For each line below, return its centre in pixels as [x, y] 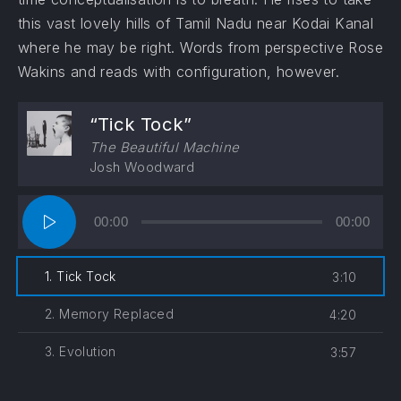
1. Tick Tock [81, 276]
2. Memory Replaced [110, 314]
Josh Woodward [142, 167]
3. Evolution [81, 351]
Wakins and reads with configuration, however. [179, 72]
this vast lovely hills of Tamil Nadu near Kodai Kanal [196, 23]
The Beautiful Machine [165, 147]
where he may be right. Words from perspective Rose [200, 47]
